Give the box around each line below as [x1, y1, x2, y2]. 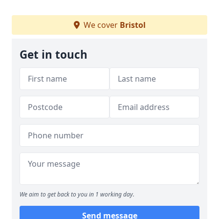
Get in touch [20, 47, 88, 62]
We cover [81, 20, 120, 30]
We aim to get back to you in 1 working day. [20, 190, 134, 198]
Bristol [119, 20, 146, 30]
